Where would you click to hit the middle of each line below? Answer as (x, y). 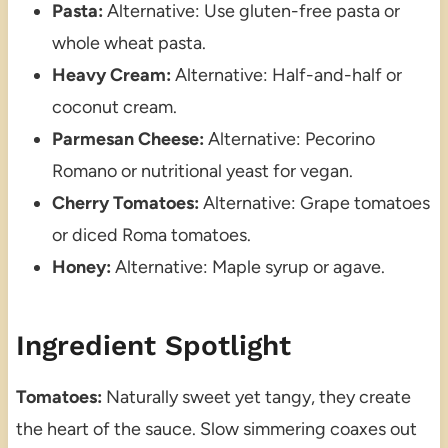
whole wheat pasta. (128, 42)
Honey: (81, 266)
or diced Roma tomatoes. (151, 234)
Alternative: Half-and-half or (286, 74)
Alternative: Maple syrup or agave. (247, 266)
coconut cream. (114, 106)
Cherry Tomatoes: (125, 202)
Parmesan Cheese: (127, 138)
